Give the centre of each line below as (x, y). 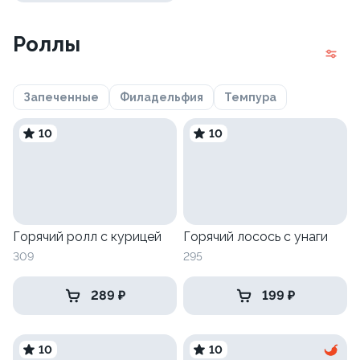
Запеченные (61, 98)
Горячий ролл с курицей (87, 237)
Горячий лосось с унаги (256, 237)
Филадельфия (162, 98)
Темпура (250, 98)
